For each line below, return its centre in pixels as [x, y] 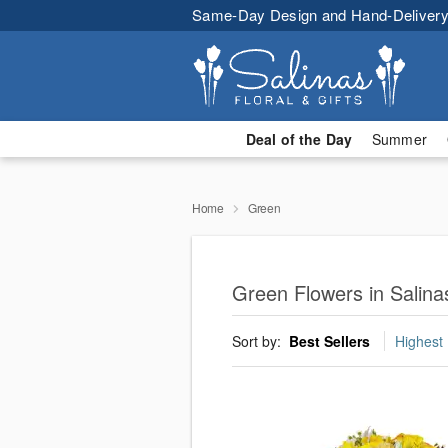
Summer [399, 139]
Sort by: [258, 341]
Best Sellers [329, 341]
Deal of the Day [298, 139]
